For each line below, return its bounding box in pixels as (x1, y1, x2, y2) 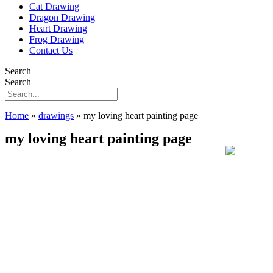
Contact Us (29, 45, 73, 55)
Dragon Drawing (29, 12, 95, 23)
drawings (38, 110, 74, 121)
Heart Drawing (29, 23, 87, 34)
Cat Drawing (29, 1, 79, 12)
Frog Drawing (29, 34, 84, 44)
